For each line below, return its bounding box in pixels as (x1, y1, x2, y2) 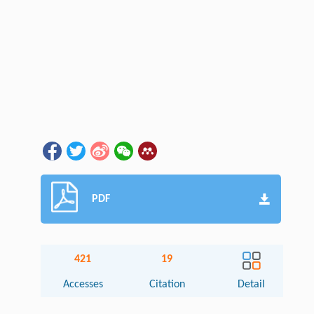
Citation (149, 278, 185, 290)
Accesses (62, 278, 103, 290)
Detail (238, 278, 266, 290)
